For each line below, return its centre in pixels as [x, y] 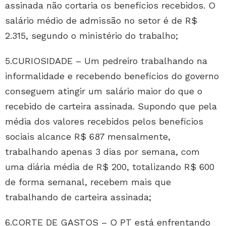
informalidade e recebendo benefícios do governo [112, 76]
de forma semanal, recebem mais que [88, 182]
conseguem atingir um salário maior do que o [104, 91]
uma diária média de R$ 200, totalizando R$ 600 [110, 166]
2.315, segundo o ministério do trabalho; [92, 35]
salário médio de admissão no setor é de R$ [101, 20]
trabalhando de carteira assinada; [78, 197]
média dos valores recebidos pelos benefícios [104, 121]
